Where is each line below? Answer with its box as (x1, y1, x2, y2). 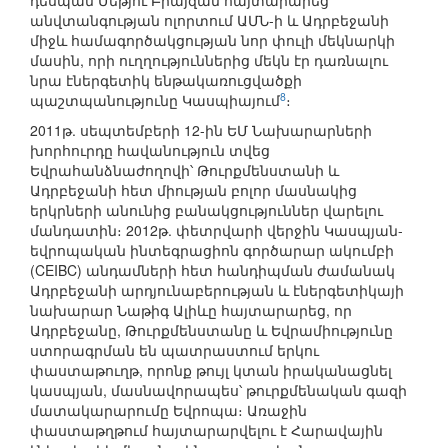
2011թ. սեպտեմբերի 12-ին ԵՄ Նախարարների (30, 120, 372, 141)
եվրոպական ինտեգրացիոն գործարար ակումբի (30, 240, 394, 261)
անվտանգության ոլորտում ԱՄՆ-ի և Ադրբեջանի (30, 10, 389, 31)
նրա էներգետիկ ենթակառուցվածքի (30, 70, 302, 91)
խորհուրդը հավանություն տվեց (30, 140, 270, 161)
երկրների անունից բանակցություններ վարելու (30, 200, 383, 221)
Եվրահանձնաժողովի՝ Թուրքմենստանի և (30, 160, 339, 181)
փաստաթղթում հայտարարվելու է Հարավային (30, 420, 383, 441)
